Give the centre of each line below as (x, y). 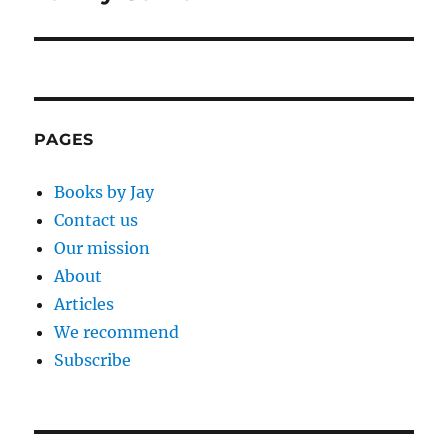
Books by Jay (104, 192)
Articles (84, 304)
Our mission (102, 248)
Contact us (96, 220)
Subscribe (93, 360)
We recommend (117, 332)
